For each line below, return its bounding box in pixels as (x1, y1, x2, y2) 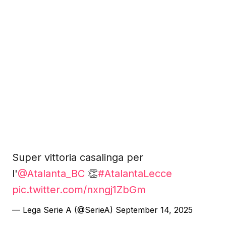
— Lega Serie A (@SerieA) (12, 205, 116, 215)
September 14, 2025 (116, 205, 193, 215)
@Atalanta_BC (18, 167, 85, 180)
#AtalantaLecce (98, 167, 172, 180)
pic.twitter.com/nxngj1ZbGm (12, 184, 146, 196)
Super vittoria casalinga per (12, 151, 143, 163)
